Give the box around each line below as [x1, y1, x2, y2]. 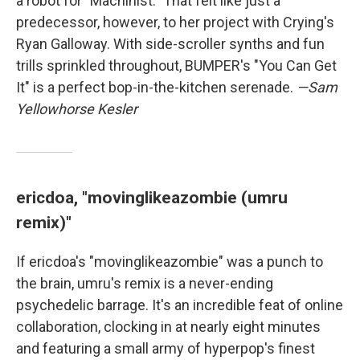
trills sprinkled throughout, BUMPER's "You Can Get [16, 56, 337, 74]
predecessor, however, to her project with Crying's [16, 13, 334, 31]
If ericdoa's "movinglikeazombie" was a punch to [16, 252, 323, 270]
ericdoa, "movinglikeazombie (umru [16, 186, 288, 207]
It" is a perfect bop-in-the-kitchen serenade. [16, 78, 297, 96]
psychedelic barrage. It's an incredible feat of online [16, 296, 343, 313]
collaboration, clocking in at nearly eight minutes [16, 317, 321, 335]
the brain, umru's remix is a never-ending [16, 274, 273, 292]
